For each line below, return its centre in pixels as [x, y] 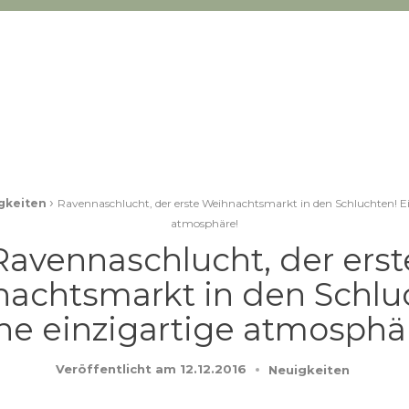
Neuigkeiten [309, 369]
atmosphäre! [204, 223]
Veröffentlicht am [116, 369]
